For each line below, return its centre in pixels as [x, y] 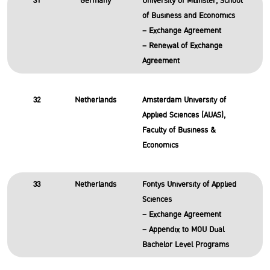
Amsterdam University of [184, 100]
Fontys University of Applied [189, 184]
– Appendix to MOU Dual [183, 230]
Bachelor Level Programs [185, 245]
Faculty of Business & [179, 130]
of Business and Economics [188, 16]
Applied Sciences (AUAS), [184, 115]
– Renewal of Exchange [182, 46]
